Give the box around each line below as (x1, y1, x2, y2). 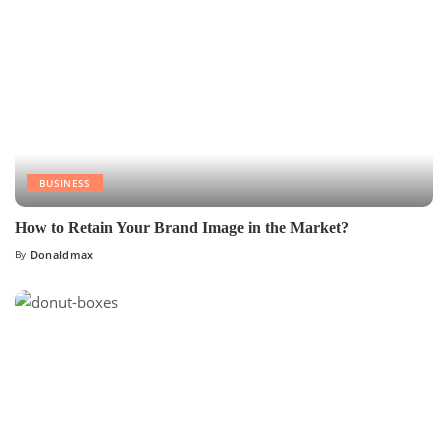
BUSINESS (39, 176, 91, 191)
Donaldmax (29, 247, 94, 263)
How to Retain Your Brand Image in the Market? (15, 219, 349, 237)
